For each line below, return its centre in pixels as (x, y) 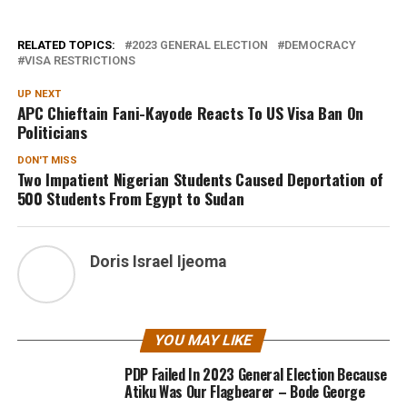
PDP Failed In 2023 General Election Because (256, 374)
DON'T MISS (47, 160)
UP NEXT (39, 94)
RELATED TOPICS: (66, 45)
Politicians (52, 131)
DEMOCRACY (320, 45)
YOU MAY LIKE (204, 340)
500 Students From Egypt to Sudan (130, 198)
